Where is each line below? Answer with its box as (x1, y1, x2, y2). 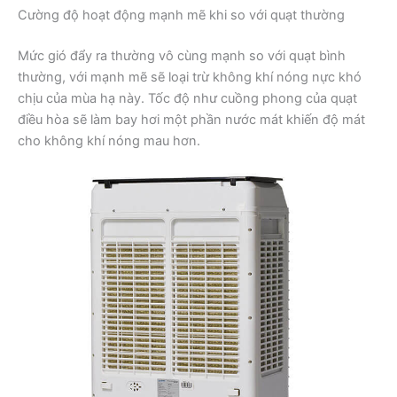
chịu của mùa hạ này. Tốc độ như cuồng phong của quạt (18, 90, 357, 107)
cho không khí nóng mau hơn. (18, 133, 200, 150)
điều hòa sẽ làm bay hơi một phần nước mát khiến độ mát (18, 112, 365, 128)
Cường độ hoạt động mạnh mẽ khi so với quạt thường (18, 7, 345, 24)
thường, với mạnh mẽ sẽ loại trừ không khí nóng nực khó (18, 69, 362, 86)
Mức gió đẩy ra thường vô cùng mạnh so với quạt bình (18, 48, 346, 65)
